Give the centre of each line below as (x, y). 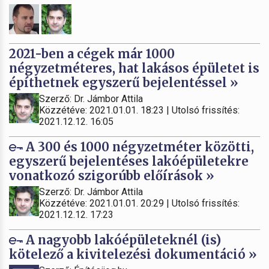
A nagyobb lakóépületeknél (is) (122, 240)
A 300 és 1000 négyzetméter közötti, (138, 147)
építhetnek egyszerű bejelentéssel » (124, 82)
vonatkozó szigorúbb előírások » (112, 175)
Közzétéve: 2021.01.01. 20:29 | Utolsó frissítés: (139, 203)
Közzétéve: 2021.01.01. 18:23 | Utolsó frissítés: (139, 110)
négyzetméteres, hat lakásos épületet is (134, 68)
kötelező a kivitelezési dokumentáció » (133, 254)
